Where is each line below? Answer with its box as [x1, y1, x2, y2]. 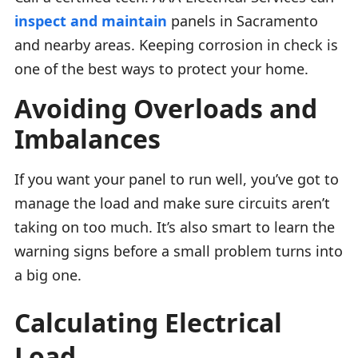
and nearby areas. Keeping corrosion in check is [14, 34, 338, 54]
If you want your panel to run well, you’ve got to [14, 169, 339, 189]
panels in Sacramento [167, 10, 318, 30]
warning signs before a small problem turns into [14, 241, 343, 261]
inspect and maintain [14, 10, 167, 30]
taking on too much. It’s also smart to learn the [14, 217, 335, 237]
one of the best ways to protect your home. [14, 58, 308, 78]
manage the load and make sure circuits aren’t [14, 193, 330, 213]
